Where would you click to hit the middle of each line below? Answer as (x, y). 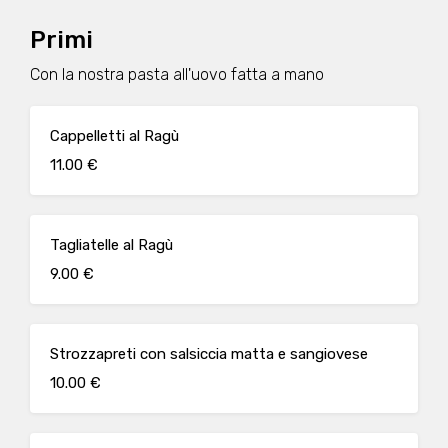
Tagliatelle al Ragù (111, 245)
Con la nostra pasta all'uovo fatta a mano (177, 74)
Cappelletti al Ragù (114, 136)
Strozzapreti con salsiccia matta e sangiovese (209, 354)
